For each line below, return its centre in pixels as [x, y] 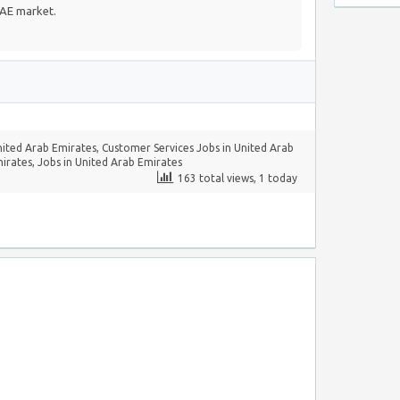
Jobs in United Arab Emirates [110, 162]
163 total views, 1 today [237, 178]
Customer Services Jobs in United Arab [198, 148]
